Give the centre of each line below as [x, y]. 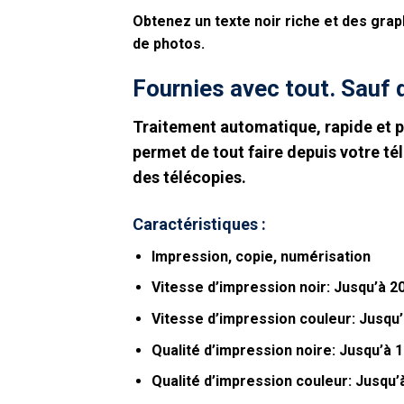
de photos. [169, 43]
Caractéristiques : [201, 224]
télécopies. [205, 178]
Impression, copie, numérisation [261, 256]
